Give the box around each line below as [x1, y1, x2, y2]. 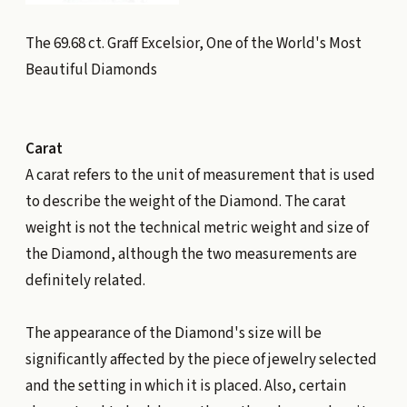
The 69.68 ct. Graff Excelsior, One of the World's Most [25, 32, 362, 55]
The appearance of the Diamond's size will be [25, 322, 322, 344]
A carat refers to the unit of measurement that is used [25, 164, 375, 186]
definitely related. [25, 269, 145, 292]
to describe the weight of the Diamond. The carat [25, 190, 346, 213]
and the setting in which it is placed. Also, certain [25, 374, 346, 397]
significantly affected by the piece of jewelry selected [25, 348, 377, 371]
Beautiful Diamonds [25, 58, 157, 81]
